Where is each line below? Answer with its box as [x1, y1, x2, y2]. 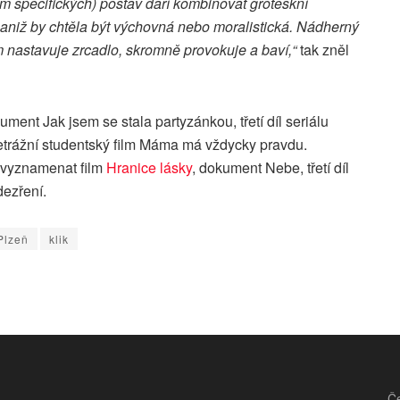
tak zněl [300, 39, 349, 61]
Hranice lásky [106, 157, 192, 179]
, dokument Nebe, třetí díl [192, 157, 349, 179]
